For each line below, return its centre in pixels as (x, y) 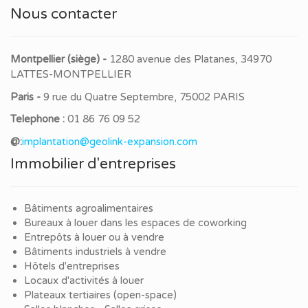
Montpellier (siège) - (60, 59)
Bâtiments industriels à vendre (95, 252)
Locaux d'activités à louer (84, 281)
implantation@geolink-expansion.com (110, 141)
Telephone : (39, 119)
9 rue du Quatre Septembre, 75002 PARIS (144, 97)
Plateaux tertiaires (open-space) (100, 295)
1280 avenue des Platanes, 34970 (190, 59)
